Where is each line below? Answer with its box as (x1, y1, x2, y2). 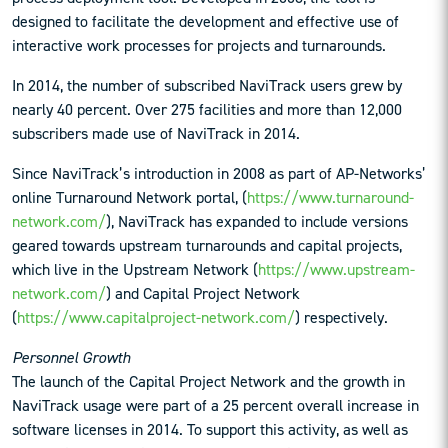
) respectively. (295, 307, 388, 329)
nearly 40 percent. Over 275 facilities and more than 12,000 (12, 99, 402, 121)
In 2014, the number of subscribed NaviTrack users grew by (12, 75, 402, 97)
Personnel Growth (12, 347, 130, 369)
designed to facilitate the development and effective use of (12, 11, 399, 33)
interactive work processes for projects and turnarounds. (12, 35, 386, 57)
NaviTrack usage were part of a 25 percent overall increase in (12, 395, 419, 417)
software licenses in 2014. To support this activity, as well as (12, 419, 408, 441)
